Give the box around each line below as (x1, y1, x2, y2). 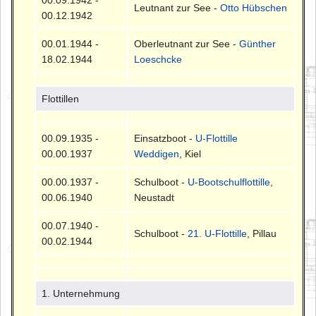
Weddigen (134, 148, 180, 160)
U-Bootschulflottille (188, 176, 271, 188)
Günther (239, 38, 276, 50)
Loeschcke (134, 54, 183, 66)
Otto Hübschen (220, 2, 288, 14)
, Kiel (179, 148, 202, 160)
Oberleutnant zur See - (134, 38, 240, 50)
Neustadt (134, 192, 175, 204)
